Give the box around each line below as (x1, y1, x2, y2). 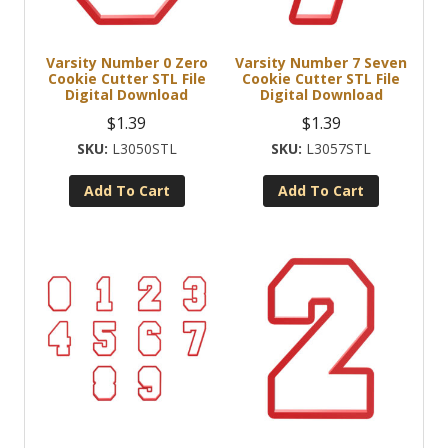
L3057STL (306, 138, 372, 158)
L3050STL (111, 138, 177, 158)
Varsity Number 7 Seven (235, 52, 408, 72)
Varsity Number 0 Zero (45, 52, 208, 72)
